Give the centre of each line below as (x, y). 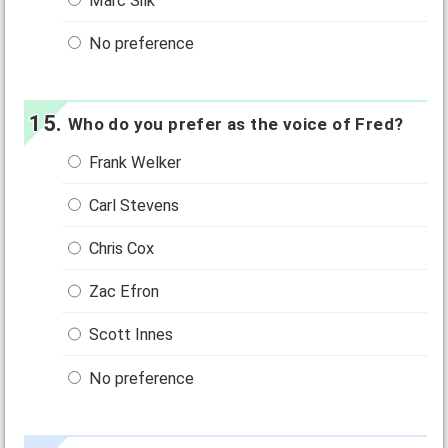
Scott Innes (129, 335)
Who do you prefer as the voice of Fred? (235, 123)
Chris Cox (120, 249)
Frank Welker (133, 162)
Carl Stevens (132, 206)
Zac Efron (122, 292)
